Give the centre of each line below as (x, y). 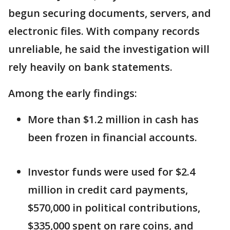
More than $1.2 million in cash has (113, 119)
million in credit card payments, (108, 190)
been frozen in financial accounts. (112, 137)
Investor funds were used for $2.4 (111, 172)
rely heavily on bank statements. (90, 67)
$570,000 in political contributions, (114, 208)
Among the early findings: (73, 93)
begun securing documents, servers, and (110, 13)
